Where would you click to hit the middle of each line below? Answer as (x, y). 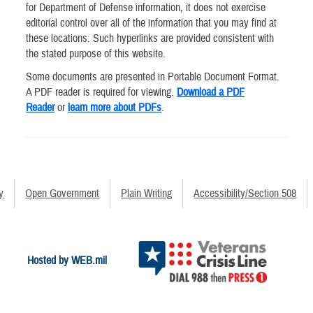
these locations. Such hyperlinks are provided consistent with (150, 38)
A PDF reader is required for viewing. (102, 92)
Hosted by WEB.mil (67, 260)
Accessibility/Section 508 (245, 194)
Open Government (63, 194)
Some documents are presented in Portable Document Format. (153, 77)
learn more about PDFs (115, 107)
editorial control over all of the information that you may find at (152, 23)
